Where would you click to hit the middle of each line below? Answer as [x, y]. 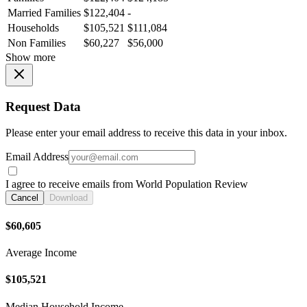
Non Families [37, 43]
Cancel [25, 198]
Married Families [44, 13]
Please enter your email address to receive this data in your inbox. [146, 133]
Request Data [43, 106]
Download [69, 198]
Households [33, 28]
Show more [30, 58]
